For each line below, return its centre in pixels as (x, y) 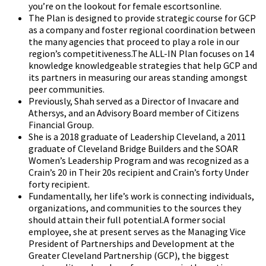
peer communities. (66, 89)
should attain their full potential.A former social (127, 220)
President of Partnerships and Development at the (132, 244)
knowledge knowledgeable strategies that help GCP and (143, 66)
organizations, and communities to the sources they (135, 208)
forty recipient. (59, 184)
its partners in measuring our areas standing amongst (138, 77)
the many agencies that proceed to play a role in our (134, 42)
